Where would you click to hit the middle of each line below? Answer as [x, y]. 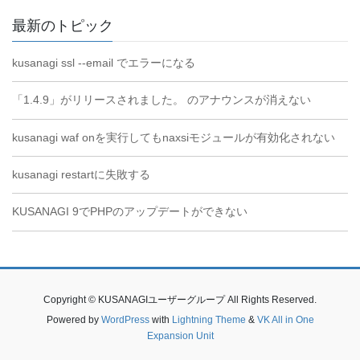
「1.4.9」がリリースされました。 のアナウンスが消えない [162, 100]
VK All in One [285, 320]
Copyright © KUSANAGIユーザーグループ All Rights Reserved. [180, 300]
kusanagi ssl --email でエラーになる [104, 62]
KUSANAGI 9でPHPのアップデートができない [130, 212]
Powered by [74, 320]
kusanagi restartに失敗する [81, 175]
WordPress [125, 320]
